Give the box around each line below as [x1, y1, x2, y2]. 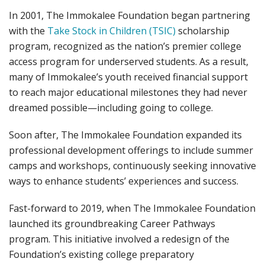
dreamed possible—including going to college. [9, 101, 213, 115]
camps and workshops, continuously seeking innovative [9, 159, 256, 173]
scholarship [176, 24, 230, 38]
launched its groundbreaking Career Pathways [9, 217, 215, 231]
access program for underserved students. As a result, [9, 55, 248, 69]
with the [9, 24, 45, 38]
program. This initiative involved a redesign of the [9, 232, 230, 246]
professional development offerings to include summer [9, 144, 253, 157]
